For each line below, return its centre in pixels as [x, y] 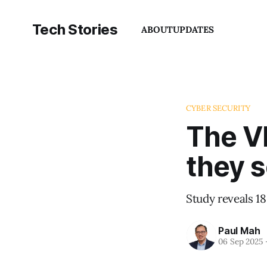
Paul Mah [239, 230]
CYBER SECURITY [218, 108]
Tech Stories [75, 30]
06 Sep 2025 [241, 241]
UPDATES [194, 30]
